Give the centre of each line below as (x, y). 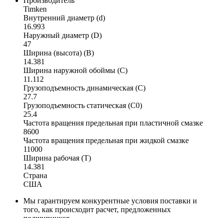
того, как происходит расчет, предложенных (97, 209)
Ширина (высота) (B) (59, 53)
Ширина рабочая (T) (57, 158)
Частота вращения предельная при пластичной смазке (113, 123)
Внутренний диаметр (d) (64, 18)
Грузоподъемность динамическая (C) (84, 88)
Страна (35, 175)
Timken (35, 9)
